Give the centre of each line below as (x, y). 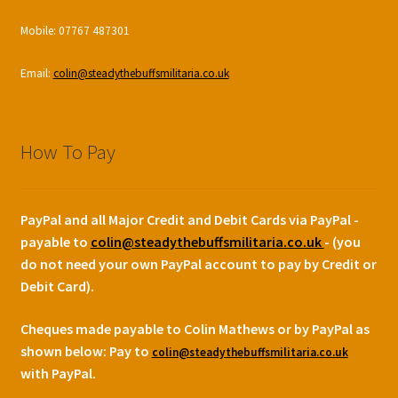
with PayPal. (58, 373)
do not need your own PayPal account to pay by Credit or (198, 264)
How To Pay (68, 151)
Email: (36, 73)
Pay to (130, 350)
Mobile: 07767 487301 (75, 30)
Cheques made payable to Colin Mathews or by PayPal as (195, 328)
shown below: (64, 350)
